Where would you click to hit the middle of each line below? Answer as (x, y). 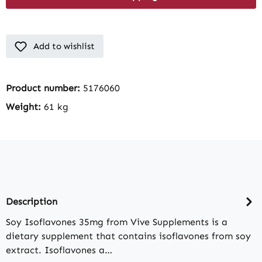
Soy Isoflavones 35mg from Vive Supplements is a (117, 222)
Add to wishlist (64, 46)
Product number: (44, 88)
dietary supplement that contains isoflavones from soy (128, 236)
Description (32, 201)
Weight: (25, 107)
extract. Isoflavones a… (59, 250)
